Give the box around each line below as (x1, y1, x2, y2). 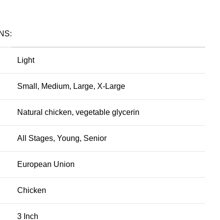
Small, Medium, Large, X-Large (17, 82, 125, 90)
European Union (17, 160, 75, 168)
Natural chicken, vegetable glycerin (17, 108, 139, 116)
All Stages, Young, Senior (17, 134, 107, 142)
